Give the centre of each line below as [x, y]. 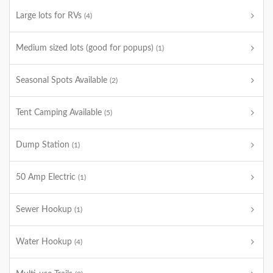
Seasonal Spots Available [63, 80]
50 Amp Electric [47, 177]
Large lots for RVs [50, 16]
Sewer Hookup [45, 210]
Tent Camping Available [60, 113]
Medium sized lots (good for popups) [86, 48]
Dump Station [44, 145]
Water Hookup [45, 242]
